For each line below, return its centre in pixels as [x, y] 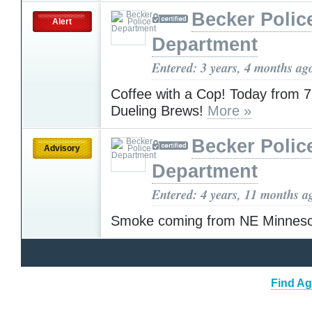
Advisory [62, 148]
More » [229, 110]
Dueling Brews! [159, 110]
